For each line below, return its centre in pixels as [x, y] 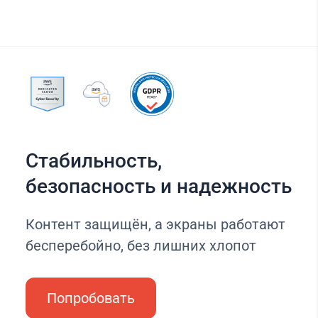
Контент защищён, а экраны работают [155, 225]
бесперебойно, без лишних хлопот [141, 246]
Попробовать [91, 298]
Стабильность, [93, 161]
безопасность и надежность [158, 187]
